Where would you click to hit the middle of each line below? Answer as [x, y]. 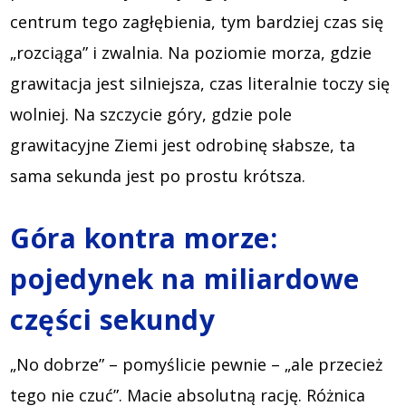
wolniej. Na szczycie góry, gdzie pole [151, 114]
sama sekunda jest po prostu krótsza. [158, 175]
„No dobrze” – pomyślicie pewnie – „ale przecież [197, 364]
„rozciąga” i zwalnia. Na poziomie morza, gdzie [191, 52]
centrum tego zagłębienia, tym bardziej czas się [197, 21]
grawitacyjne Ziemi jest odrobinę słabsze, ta [183, 145]
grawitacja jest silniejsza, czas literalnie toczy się [200, 83]
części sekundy [113, 319]
